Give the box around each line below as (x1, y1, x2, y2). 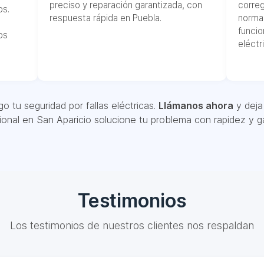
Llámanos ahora (158, 99, 233, 111)
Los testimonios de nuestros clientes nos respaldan (10, 219, 254, 232)
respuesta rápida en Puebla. (49, 12, 161, 24)
